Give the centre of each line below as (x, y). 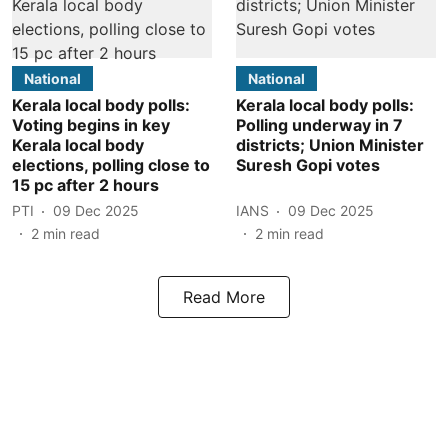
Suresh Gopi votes (308, 164)
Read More (224, 296)
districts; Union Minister (330, 144)
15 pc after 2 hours (85, 184)
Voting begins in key (91, 124)
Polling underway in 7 (319, 124)
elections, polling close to (111, 164)
